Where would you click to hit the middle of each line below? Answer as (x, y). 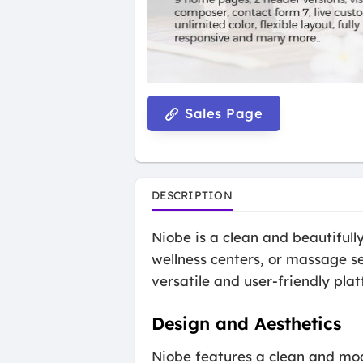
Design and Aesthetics (246, 323)
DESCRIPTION (192, 194)
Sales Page (222, 113)
